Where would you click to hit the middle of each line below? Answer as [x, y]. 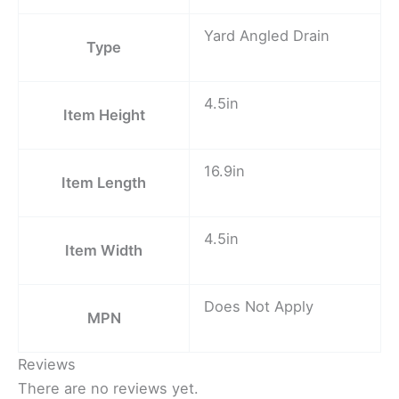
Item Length [104, 182]
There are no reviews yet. [108, 388]
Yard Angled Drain [267, 35]
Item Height [104, 114]
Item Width [104, 250]
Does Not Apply [259, 306]
